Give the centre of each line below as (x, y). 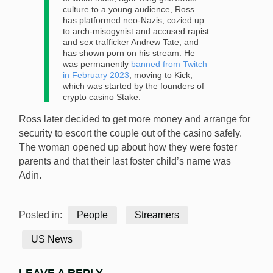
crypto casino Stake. (101, 97)
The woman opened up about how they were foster (128, 147)
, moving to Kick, (161, 75)
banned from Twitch (169, 64)
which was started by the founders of (133, 86)
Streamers (157, 215)
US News (52, 239)
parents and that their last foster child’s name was (125, 161)
